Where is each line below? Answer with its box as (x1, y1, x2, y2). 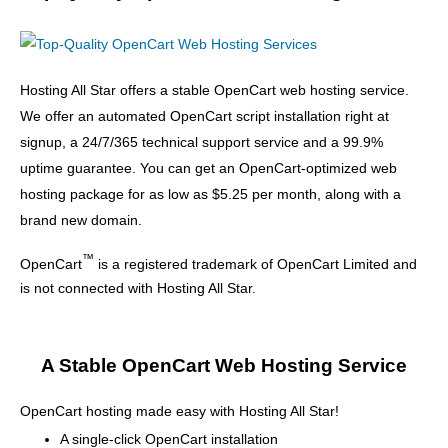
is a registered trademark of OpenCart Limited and (94, 255, 417, 272)
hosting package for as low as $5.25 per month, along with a (20, 186, 401, 202)
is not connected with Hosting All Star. (20, 279, 256, 296)
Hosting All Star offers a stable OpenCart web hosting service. (20, 82, 409, 98)
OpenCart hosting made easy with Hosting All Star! (20, 403, 339, 420)
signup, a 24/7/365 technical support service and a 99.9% (20, 134, 383, 150)
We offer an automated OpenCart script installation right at (20, 108, 389, 124)
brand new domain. (20, 212, 142, 228)
